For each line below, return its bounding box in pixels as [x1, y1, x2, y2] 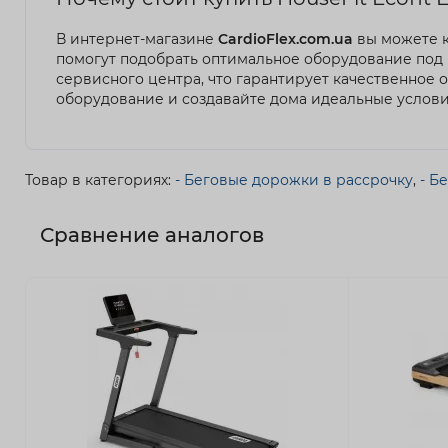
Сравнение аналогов [40, 222, 264, 247]
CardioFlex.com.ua [218, 29, 353, 48]
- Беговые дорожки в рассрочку [175, 170, 413, 189]
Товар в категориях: [25, 170, 175, 189]
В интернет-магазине [56, 29, 218, 48]
